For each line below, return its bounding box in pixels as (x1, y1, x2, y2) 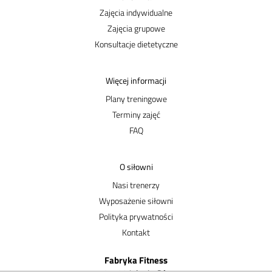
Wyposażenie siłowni (99, 194, 173, 207)
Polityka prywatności (99, 210, 173, 223)
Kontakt (122, 226, 150, 239)
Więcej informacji (106, 74, 166, 87)
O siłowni (119, 160, 153, 173)
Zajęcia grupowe (107, 22, 165, 35)
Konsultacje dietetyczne (94, 38, 178, 50)
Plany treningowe (105, 92, 167, 105)
